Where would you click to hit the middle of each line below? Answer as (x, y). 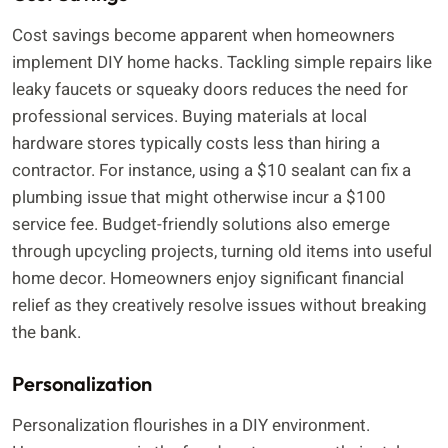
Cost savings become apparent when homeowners (203, 36)
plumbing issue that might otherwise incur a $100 (199, 198)
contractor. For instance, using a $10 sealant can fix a (211, 171)
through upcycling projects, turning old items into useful (222, 252)
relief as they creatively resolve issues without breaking (219, 306)
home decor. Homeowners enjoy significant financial (208, 279)
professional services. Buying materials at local (189, 117)
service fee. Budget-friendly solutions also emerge (201, 225)
